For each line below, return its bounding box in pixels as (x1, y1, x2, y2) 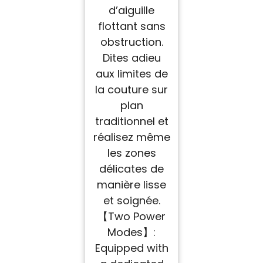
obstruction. (100, 35, 163, 50)
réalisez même (93, 130, 170, 145)
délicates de (99, 161, 164, 177)
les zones (107, 146, 156, 161)
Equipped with (95, 241, 168, 256)
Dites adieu (102, 50, 161, 66)
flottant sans (97, 19, 166, 34)
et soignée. (103, 193, 160, 208)
